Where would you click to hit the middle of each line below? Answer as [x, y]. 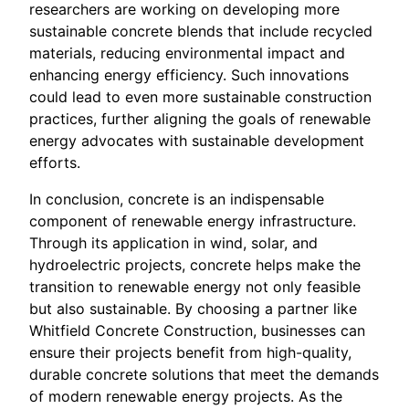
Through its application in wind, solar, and [173, 242]
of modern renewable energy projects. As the [186, 396]
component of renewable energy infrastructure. [193, 220]
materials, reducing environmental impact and [187, 52]
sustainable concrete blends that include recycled [201, 31]
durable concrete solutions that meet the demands [204, 374]
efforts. [55, 162]
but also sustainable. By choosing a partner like [193, 308]
